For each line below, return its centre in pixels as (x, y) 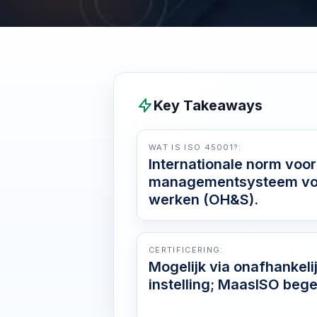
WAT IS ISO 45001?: (195, 147)
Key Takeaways (208, 105)
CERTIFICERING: (186, 250)
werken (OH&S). (203, 200)
